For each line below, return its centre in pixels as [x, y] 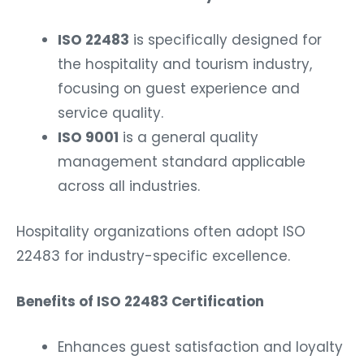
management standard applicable [182, 162]
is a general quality [188, 138]
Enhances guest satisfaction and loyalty [200, 347]
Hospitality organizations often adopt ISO [161, 231]
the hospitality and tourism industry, [185, 65]
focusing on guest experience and [179, 89]
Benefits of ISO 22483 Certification [140, 301]
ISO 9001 [88, 138]
